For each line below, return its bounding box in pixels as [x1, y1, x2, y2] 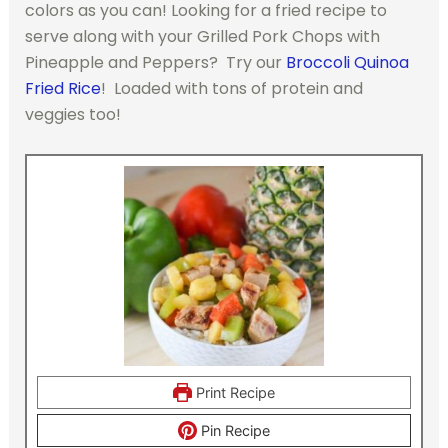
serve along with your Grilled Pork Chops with [24, 25, 380, 49]
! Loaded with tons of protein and [100, 77, 363, 101]
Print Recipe [191, 383, 275, 401]
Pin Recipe [196, 421, 270, 439]
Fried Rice [24, 77, 101, 101]
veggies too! [24, 103, 121, 127]
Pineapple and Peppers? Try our [24, 51, 286, 75]
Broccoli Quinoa [285, 51, 409, 75]
